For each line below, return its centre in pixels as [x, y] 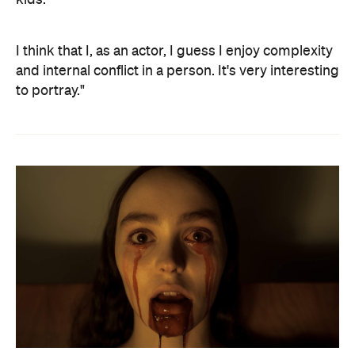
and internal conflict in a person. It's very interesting [177, 71]
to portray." [50, 91]
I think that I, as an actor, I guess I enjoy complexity [174, 52]
